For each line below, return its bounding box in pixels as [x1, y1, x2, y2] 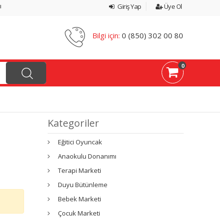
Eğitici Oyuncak [58, 137, 103, 146]
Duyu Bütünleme [58, 180, 108, 189]
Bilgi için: [90, 30, 122, 40]
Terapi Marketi [58, 165, 102, 175]
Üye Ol [163, 2, 182, 11]
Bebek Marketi [58, 194, 102, 203]
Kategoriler [48, 116, 100, 130]
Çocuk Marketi [58, 208, 101, 218]
